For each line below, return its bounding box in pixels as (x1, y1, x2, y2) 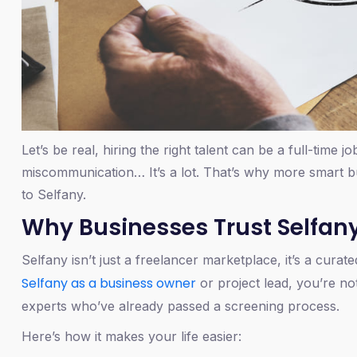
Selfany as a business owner (22, 273, 196, 292)
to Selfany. (22, 186, 86, 202)
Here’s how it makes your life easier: (22, 328, 241, 344)
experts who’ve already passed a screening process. (22, 297, 339, 314)
